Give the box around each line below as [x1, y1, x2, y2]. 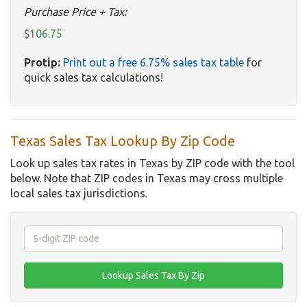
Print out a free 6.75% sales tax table [63, 56, 244, 69]
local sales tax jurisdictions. [10, 187, 147, 200]
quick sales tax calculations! [24, 71, 163, 84]
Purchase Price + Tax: [24, 5, 127, 19]
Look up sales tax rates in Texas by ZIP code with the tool [10, 157, 295, 170]
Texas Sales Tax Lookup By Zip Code [10, 133, 235, 149]
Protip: [24, 56, 60, 69]
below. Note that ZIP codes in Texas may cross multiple [10, 172, 283, 185]
